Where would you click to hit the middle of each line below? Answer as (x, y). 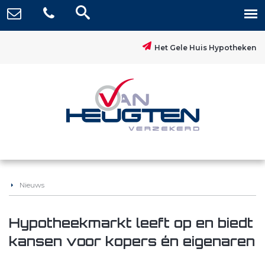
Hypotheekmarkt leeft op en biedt (131, 222)
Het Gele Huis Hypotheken (205, 48)
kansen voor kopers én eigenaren (132, 240)
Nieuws (32, 185)
